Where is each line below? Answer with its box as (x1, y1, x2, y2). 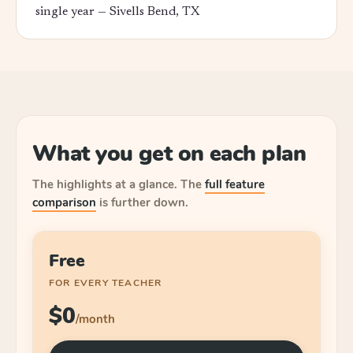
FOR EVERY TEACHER (49, 277, 162, 289)
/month (76, 311, 115, 327)
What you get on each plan (32, 139, 306, 169)
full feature (205, 176, 265, 192)
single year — (35, 6, 106, 18)
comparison (32, 195, 96, 210)
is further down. (99, 195, 188, 210)
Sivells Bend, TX (110, 6, 200, 18)
